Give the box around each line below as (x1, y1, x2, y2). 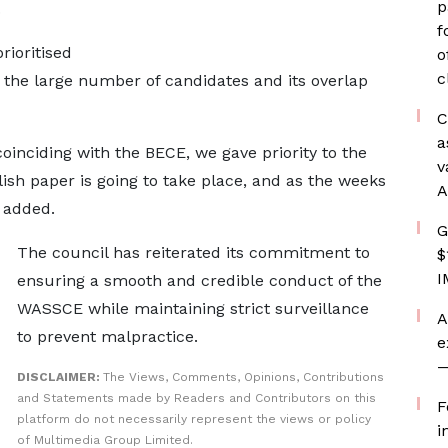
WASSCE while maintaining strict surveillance (16, 299, 369, 318)
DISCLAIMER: (16, 370, 103, 384)
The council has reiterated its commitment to (16, 243, 370, 262)
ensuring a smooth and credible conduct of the (16, 271, 382, 290)
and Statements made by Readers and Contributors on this (16, 391, 376, 405)
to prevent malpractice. (16, 327, 198, 346)
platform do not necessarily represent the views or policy (16, 412, 371, 426)
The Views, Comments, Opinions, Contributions (102, 370, 384, 384)
